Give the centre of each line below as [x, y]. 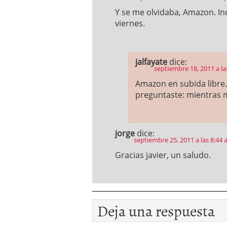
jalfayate [151, 62]
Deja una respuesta [156, 210]
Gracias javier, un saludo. [163, 155]
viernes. [130, 23]
